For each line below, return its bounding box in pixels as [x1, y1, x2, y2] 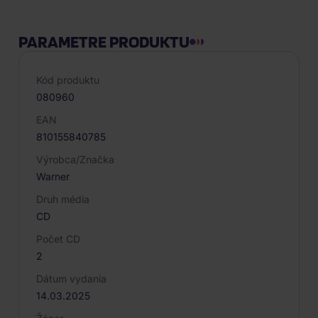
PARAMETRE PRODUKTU [18, 31, 190, 52]
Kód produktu [36, 74, 99, 86]
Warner [36, 170, 70, 182]
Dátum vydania [36, 273, 106, 285]
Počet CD [36, 233, 80, 245]
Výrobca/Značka [36, 153, 114, 165]
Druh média [36, 193, 89, 205]
